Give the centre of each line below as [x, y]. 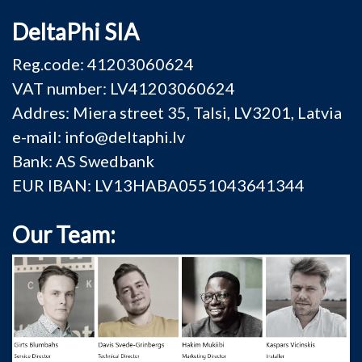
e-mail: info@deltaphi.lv [99, 137]
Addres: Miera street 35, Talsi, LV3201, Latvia [177, 112]
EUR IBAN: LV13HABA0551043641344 [158, 185]
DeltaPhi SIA [76, 32]
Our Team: [64, 234]
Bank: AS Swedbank [83, 161]
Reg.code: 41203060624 [103, 64]
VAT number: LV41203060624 [124, 88]
